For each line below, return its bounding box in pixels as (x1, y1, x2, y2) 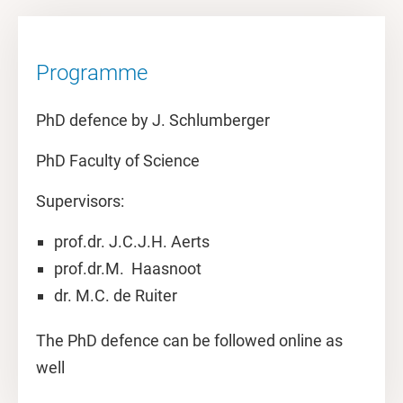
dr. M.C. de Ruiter (54, 286, 177, 305)
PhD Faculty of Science (36, 151, 200, 170)
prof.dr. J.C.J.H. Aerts (54, 232, 210, 251)
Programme (36, 60, 148, 85)
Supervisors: (36, 192, 124, 210)
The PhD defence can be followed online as (36, 331, 343, 350)
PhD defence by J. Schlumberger (36, 111, 270, 130)
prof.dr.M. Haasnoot (54, 259, 201, 278)
